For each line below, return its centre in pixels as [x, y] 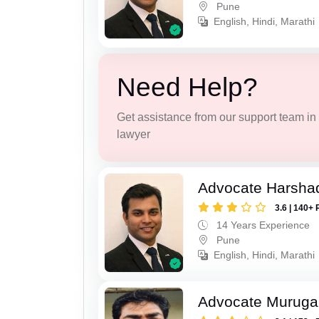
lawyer [133, 135]
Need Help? [187, 88]
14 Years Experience [262, 225]
